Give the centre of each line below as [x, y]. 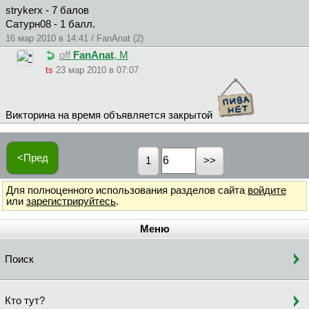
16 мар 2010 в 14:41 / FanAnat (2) [74, 39]
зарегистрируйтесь [71, 201]
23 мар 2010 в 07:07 [97, 70]
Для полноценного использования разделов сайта [127, 190]
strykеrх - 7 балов [47, 11]
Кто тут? [25, 301]
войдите [267, 190]
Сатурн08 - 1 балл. [50, 24]
